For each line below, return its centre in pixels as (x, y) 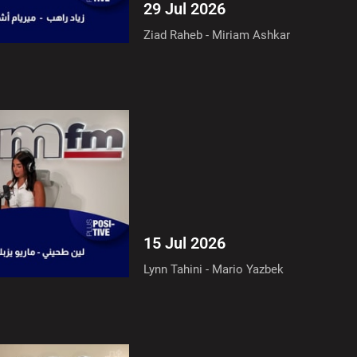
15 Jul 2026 (185, 243)
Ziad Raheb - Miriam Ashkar (217, 35)
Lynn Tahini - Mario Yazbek (214, 270)
